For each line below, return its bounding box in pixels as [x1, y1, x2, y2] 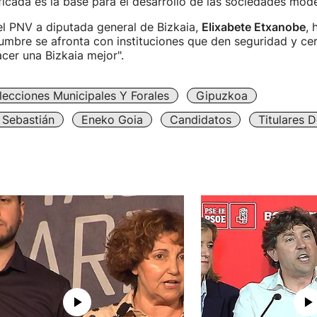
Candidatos [169, 113, 231, 127]
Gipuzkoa [195, 88, 248, 103]
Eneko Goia [81, 113, 143, 127]
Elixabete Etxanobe [201, 20, 306, 34]
